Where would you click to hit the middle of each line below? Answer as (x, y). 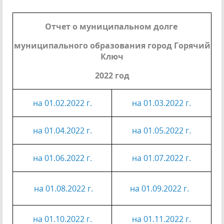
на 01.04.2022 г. (62, 130)
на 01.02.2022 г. (62, 103)
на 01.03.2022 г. (161, 103)
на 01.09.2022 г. (159, 188)
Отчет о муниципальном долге (112, 26)
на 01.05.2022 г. (161, 130)
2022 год (112, 75)
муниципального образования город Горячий (112, 45)
